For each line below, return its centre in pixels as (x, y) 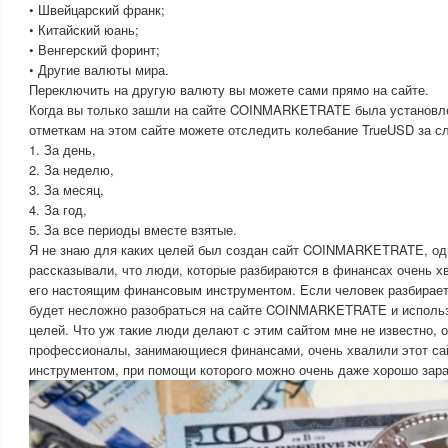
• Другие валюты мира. (99, 69)
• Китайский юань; (84, 29)
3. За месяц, (66, 189)
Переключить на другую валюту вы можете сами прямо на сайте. (229, 89)
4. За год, (58, 209)
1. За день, (62, 149)
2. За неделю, (71, 169)
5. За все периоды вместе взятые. (133, 229)
